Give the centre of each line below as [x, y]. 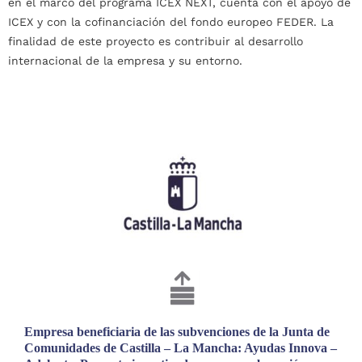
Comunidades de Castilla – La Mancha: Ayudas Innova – [181, 348]
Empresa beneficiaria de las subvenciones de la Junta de [177, 332]
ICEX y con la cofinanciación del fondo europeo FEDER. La [171, 22]
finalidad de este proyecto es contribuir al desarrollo [156, 42]
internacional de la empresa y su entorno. [125, 61]
